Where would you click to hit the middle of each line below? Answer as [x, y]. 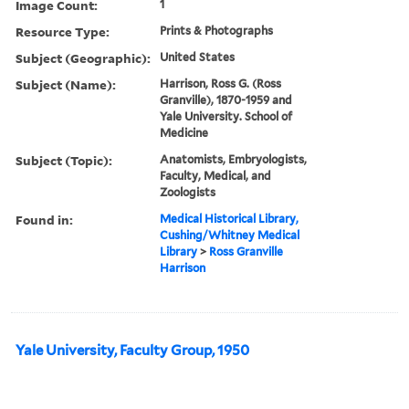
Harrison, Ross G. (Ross [221, 83]
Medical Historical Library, [230, 218]
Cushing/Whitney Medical [230, 235]
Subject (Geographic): [83, 58]
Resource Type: [63, 31]
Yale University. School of [226, 116]
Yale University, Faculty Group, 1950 [132, 350]
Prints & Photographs [217, 30]
